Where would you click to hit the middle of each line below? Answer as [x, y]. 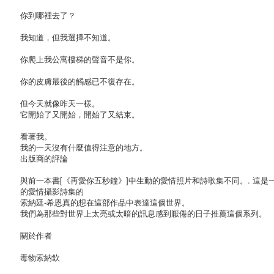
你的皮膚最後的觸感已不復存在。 [80, 81]
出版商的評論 [44, 158]
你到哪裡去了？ [48, 15]
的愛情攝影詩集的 [52, 191]
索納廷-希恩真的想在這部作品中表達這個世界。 [105, 202]
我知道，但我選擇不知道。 [68, 37]
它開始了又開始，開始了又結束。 [80, 114]
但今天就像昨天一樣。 [60, 103]
